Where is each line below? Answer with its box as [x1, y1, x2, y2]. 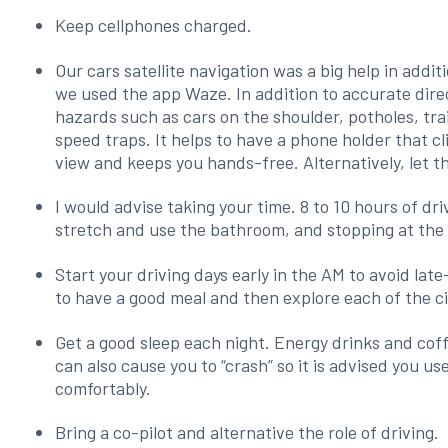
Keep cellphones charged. [55, 14, 253, 37]
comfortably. [55, 376, 152, 399]
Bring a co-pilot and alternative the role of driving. [55, 421, 440, 444]
